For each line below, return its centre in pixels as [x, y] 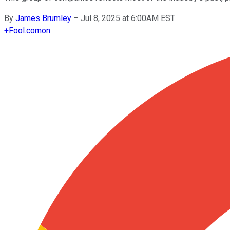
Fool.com [25, 30]
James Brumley [43, 18]
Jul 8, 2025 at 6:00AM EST [128, 18]
